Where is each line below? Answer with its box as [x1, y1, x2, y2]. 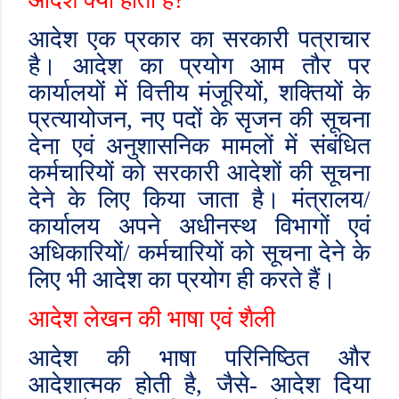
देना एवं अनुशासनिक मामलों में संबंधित [28, 133, 370, 159]
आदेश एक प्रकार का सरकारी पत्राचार [28, 26, 370, 53]
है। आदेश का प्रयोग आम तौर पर [28, 53, 370, 79]
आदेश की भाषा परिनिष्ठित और [28, 345, 370, 371]
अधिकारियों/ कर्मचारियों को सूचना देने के [28, 240, 370, 266]
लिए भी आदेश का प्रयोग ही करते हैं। [28, 266, 342, 293]
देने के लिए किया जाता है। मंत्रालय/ [28, 186, 370, 213]
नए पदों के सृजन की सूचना [133, 106, 370, 133]
